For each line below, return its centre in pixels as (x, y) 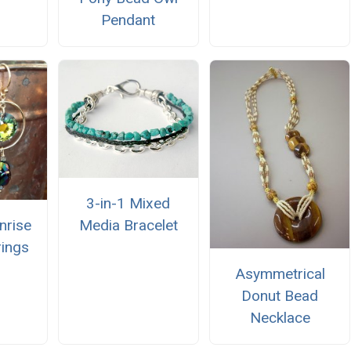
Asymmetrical (280, 273)
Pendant (128, 20)
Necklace (280, 317)
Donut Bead (280, 295)
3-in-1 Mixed (128, 203)
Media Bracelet (128, 225)
